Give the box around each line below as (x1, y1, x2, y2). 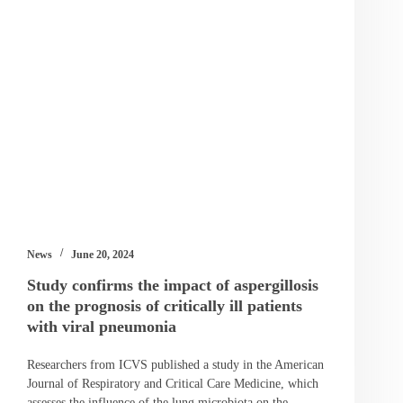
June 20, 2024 (71, 247, 134, 261)
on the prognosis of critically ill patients (27, 296, 302, 315)
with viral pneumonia (27, 317, 176, 336)
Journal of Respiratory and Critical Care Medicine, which (27, 376, 318, 390)
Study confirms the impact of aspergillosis (27, 275, 318, 294)
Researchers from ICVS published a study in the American (27, 357, 324, 372)
